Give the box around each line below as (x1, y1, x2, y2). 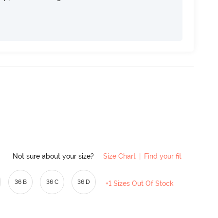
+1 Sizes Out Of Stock (106, 180, 174, 188)
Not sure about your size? (13, 152, 96, 161)
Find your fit (144, 152, 182, 161)
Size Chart (103, 152, 136, 161)
